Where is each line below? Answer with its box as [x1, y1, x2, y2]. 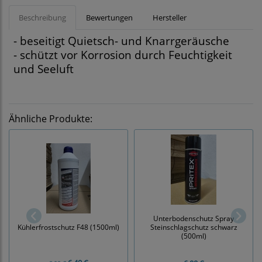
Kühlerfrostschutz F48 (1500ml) [18, 222, 119, 232]
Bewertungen [86, 12, 133, 23]
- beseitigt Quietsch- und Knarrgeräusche [13, 33, 229, 49]
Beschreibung [19, 12, 66, 23]
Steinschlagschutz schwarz [150, 222, 237, 232]
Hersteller [153, 12, 187, 23]
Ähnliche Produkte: [9, 112, 92, 126]
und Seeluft [13, 61, 74, 77]
